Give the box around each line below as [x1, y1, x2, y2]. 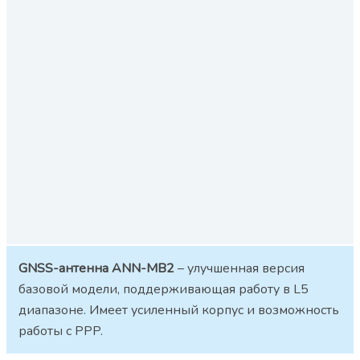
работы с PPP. [18, 321, 103, 340]
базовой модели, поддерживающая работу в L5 [18, 280, 309, 298]
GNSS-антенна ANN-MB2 [18, 259, 174, 277]
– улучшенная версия [174, 259, 305, 277]
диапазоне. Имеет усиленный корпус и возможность [18, 301, 339, 319]
